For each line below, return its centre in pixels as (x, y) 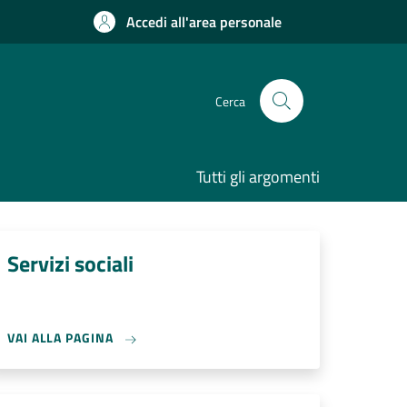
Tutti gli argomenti (258, 177)
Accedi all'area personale (204, 22)
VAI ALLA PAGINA (62, 338)
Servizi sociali (70, 263)
